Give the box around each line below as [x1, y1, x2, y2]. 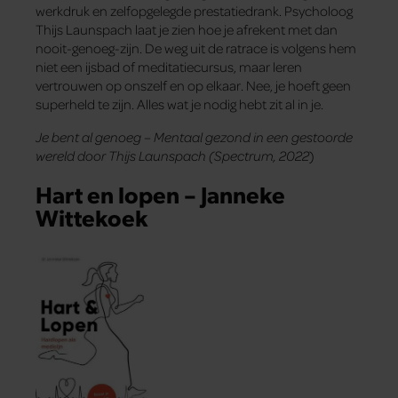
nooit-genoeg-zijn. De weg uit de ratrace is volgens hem [36, 38, 356, 57]
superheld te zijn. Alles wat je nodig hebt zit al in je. [36, 94, 323, 113]
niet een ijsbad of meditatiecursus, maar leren [36, 57, 302, 76]
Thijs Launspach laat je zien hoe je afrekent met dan [36, 20, 338, 38]
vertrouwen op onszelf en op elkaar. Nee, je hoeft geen [36, 76, 351, 94]
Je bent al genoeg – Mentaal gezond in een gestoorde [36, 127, 353, 146]
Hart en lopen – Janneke [36, 178, 285, 209]
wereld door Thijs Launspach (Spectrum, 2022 [36, 146, 309, 164]
